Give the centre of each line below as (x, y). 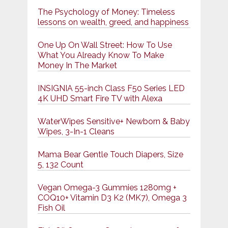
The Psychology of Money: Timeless (106, 12)
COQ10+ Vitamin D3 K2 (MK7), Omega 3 (112, 198)
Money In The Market (77, 66)
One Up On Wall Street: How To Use (105, 45)
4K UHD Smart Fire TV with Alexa (100, 99)
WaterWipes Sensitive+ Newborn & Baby (113, 122)
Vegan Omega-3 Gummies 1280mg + (107, 188)
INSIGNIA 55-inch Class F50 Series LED (111, 89)
